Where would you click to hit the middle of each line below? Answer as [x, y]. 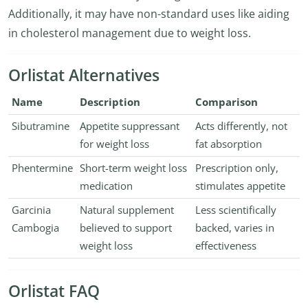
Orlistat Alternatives [84, 75]
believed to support [125, 228]
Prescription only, [236, 168]
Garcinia [31, 210]
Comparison [226, 102]
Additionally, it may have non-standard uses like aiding [149, 14]
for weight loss [114, 144]
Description [110, 102]
